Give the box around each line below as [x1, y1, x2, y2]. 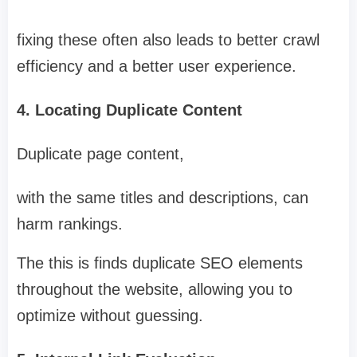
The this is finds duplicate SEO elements [17, 253, 303, 272]
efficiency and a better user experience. [17, 57, 296, 75]
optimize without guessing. [17, 306, 203, 324]
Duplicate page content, [17, 144, 184, 163]
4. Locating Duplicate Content [17, 100, 242, 119]
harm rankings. [17, 214, 123, 233]
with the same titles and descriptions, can [17, 188, 308, 206]
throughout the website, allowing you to [17, 280, 292, 298]
